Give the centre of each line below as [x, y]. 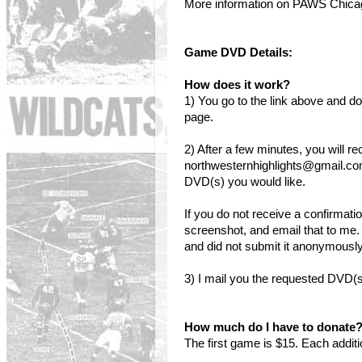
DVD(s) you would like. [245, 182]
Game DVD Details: [238, 53]
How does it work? [237, 85]
